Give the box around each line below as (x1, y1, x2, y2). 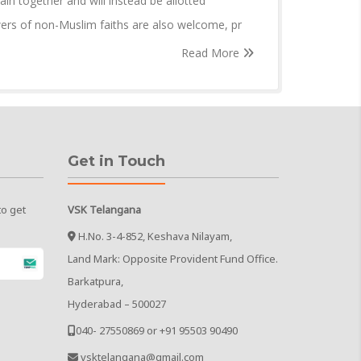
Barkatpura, (67, 274, 123, 289)
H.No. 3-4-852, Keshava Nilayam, (75, 229, 232, 244)
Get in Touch (67, 152, 165, 171)
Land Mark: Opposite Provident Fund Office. (67, 251, 278, 267)
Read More (181, 45, 243, 61)
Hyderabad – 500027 (67, 297, 166, 312)
